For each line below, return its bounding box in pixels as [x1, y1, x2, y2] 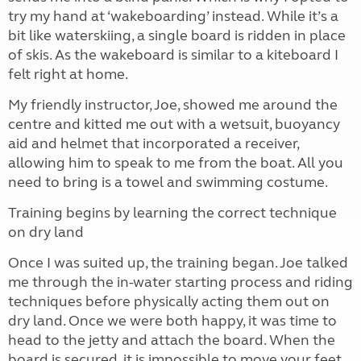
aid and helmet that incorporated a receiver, [8, 135, 299, 152]
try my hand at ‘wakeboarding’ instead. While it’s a [8, 7, 338, 25]
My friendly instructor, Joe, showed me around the [8, 96, 338, 114]
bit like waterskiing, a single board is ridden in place [8, 27, 346, 44]
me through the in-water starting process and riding [8, 273, 353, 291]
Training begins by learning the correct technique [8, 204, 337, 222]
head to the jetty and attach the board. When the [8, 331, 335, 349]
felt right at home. [8, 65, 128, 83]
